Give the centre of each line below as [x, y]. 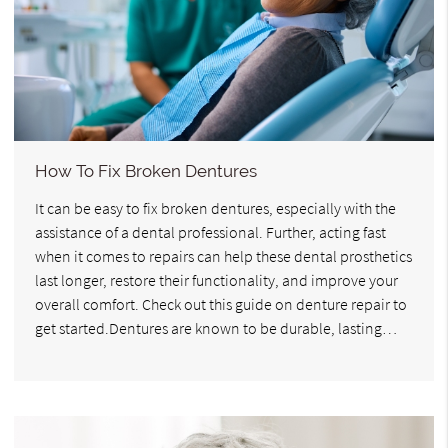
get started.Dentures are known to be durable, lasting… [216, 327]
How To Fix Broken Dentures [146, 170]
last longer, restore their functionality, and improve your [216, 279]
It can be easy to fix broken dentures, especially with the [215, 207]
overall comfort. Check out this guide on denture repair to [221, 303]
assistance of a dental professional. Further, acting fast [210, 231]
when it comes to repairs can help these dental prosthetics [223, 255]
